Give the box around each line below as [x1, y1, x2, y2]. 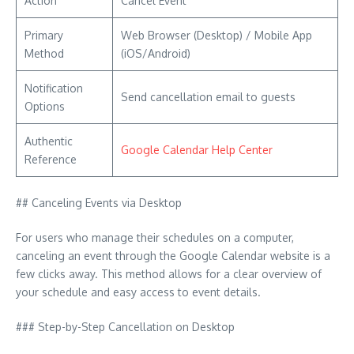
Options [24, 100, 65, 113]
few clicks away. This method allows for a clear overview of [16, 267, 322, 281]
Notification [24, 81, 83, 95]
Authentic [24, 134, 73, 148]
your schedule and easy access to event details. [16, 285, 261, 299]
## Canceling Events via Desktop [16, 196, 182, 209]
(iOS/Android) [121, 47, 190, 60]
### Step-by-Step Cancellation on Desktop [16, 320, 235, 333]
